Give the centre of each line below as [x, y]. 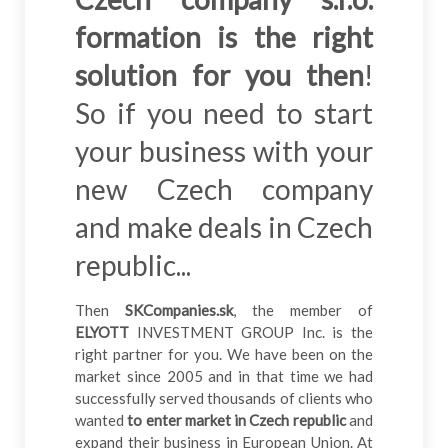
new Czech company [224, 189]
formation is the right [224, 37]
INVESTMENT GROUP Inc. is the [251, 332]
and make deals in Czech [224, 227]
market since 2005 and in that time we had [224, 376]
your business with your [224, 151]
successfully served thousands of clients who [224, 398]
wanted [101, 420]
